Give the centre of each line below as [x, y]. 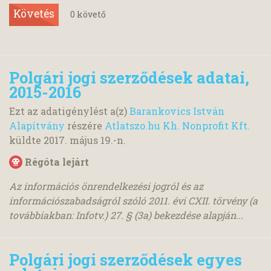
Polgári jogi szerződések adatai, [129, 77]
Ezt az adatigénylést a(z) [69, 111]
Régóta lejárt [57, 162]
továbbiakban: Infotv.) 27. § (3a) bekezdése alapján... [126, 215]
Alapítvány [37, 126]
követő [90, 15]
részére [85, 126]
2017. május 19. [78, 140]
